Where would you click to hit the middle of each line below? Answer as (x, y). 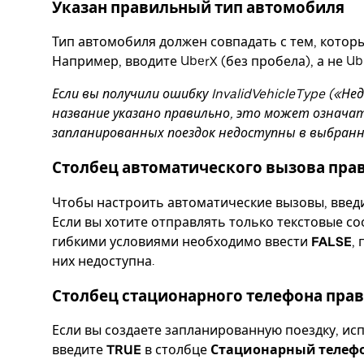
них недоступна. (103, 261)
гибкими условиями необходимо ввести (182, 241)
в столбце (176, 350)
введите (79, 350)
